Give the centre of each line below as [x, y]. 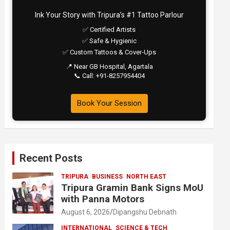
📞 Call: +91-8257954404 [109, 76]
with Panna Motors [103, 199]
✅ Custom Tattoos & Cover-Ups [109, 52]
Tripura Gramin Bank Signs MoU [132, 188]
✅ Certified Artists [109, 30]
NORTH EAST [147, 177]
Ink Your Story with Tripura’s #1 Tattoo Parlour [109, 15]
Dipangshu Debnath [145, 212]
